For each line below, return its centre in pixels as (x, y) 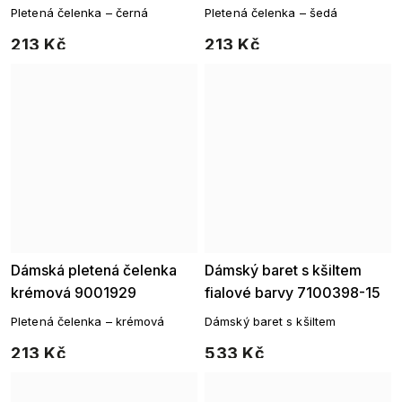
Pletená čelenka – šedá (271, 13)
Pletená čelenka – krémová (88, 321)
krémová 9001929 (74, 293)
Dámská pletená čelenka (94, 270)
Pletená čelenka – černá (80, 13)
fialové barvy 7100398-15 (293, 293)
